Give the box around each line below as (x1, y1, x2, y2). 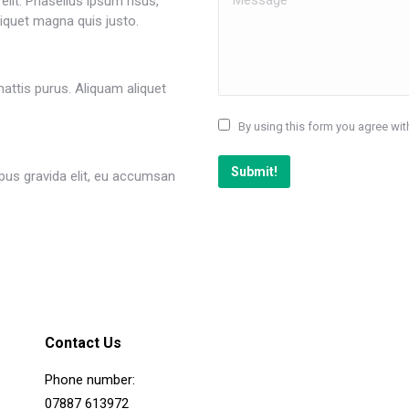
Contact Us (44, 334, 121, 351)
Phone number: (44, 372, 135, 388)
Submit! (231, 164, 278, 179)
